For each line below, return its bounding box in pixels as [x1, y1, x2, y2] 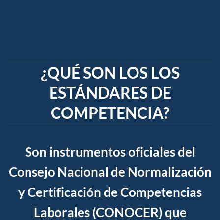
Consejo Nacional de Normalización [8, 164, 212, 180]
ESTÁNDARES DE [49, 83, 171, 103]
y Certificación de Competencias [18, 184, 202, 200]
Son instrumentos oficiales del [25, 143, 195, 160]
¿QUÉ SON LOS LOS [40, 63, 180, 82]
